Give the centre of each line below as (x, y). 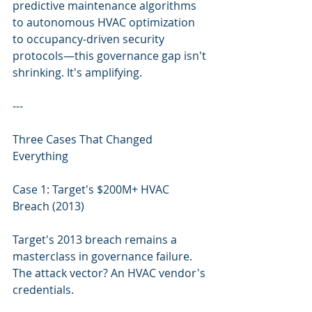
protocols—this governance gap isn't (111, 56)
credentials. (43, 290)
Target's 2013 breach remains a (96, 240)
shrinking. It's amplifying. (77, 72)
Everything (40, 156)
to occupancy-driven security (90, 39)
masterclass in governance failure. (104, 256)
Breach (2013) (48, 206)
